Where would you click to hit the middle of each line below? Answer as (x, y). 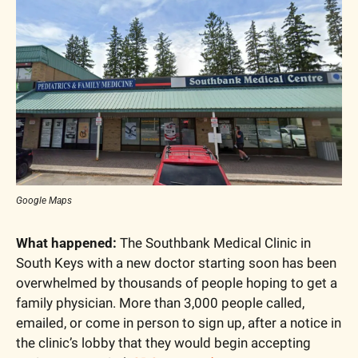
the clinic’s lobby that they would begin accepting (163, 342)
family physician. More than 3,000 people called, (160, 302)
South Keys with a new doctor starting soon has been (176, 263)
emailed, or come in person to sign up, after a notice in (179, 322)
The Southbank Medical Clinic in (214, 243)
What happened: (66, 243)
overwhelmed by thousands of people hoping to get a (177, 282)
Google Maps (44, 200)
